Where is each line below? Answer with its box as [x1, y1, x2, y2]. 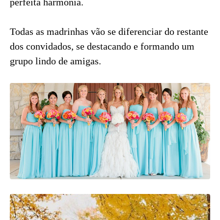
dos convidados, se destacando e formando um [10, 40, 194, 52]
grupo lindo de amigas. [10, 55, 101, 66]
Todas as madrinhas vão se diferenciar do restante [10, 26, 208, 37]
